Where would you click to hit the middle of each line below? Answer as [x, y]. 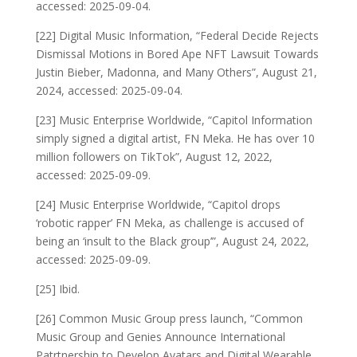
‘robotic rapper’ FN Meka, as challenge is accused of [169, 222]
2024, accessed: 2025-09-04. [109, 90]
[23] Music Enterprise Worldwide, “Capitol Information [174, 120]
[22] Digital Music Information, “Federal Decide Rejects [177, 35]
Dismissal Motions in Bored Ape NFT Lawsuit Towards [177, 53]
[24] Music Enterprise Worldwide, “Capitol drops [158, 204]
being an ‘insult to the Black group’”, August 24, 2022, [172, 241]
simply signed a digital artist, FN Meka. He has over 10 [175, 138]
